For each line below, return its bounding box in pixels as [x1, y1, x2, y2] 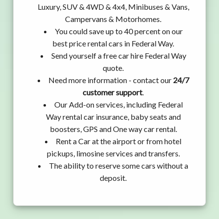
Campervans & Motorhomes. [65, 14, 161, 24]
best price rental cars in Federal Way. [52, 39, 174, 48]
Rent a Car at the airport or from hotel [56, 136, 181, 146]
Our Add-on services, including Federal [54, 100, 183, 109]
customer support [83, 88, 142, 97]
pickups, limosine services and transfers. [46, 149, 180, 158]
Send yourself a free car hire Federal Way [51, 51, 186, 61]
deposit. [100, 173, 127, 183]
